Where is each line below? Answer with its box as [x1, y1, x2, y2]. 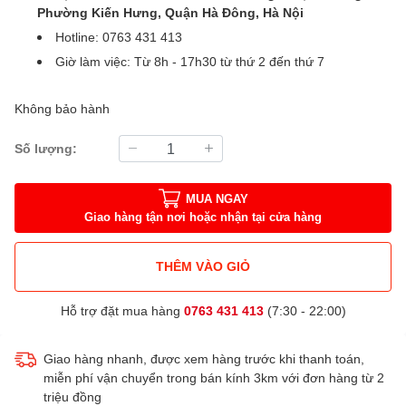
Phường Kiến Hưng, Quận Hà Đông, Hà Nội [37, 4, 304, 20]
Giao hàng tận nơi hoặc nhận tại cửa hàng [84, 209, 322, 225]
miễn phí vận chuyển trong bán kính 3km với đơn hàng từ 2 [43, 369, 384, 385]
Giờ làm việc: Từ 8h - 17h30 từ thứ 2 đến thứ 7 [55, 53, 324, 69]
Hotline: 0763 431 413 [55, 28, 182, 44]
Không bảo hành [14, 100, 110, 116]
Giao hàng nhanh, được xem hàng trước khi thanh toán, [43, 350, 364, 366]
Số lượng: [14, 140, 77, 157]
